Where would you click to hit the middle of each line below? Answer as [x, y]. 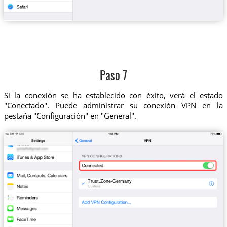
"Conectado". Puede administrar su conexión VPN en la [113, 105]
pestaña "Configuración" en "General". [70, 115]
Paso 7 [113, 77]
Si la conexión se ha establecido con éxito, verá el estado [113, 95]
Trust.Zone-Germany [110, 182]
